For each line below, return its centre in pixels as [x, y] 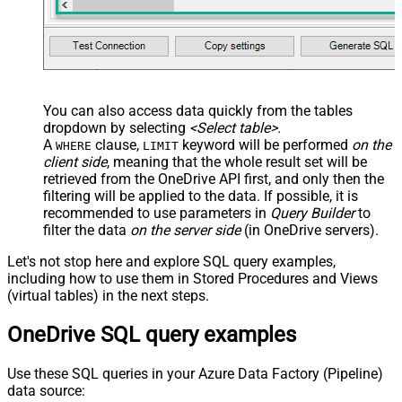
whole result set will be [296, 162]
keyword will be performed [265, 145]
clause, [117, 145]
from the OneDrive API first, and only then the [240, 179]
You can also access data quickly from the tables [198, 111]
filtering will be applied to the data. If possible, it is [201, 197]
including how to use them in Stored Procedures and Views [192, 279]
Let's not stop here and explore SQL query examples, [171, 262]
